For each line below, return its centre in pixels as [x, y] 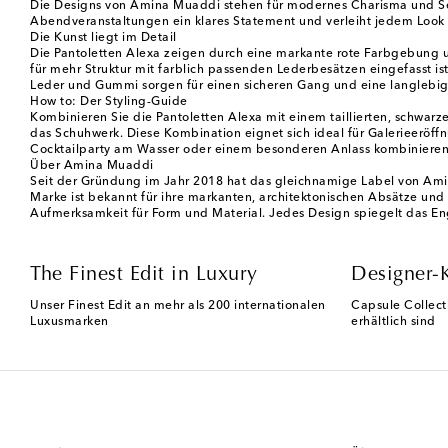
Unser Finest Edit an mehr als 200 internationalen [178, 305]
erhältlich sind [393, 321]
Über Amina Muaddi [92, 165]
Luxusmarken [69, 321]
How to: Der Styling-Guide [109, 101]
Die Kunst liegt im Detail [103, 37]
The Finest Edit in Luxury [144, 274]
